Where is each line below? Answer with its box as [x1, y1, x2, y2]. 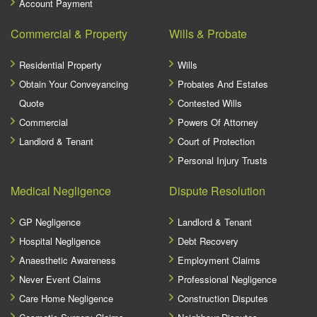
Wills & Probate [169, 25, 247, 42]
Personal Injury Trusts [178, 154, 267, 167]
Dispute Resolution [169, 183, 265, 199]
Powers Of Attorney [178, 115, 258, 129]
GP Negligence [19, 215, 81, 229]
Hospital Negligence [19, 234, 100, 248]
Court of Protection [178, 134, 255, 148]
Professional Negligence [178, 272, 277, 286]
